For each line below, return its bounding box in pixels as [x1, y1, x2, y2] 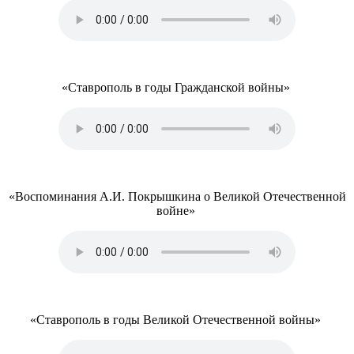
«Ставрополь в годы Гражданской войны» [61, 81, 293, 94]
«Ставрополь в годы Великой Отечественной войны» [30, 313, 324, 326]
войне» [156, 204, 198, 217]
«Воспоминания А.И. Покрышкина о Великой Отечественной [8, 190, 346, 203]
